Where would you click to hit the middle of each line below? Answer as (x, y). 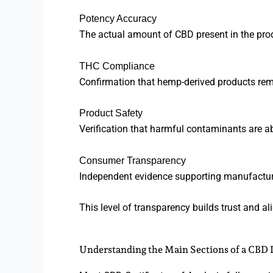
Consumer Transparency (133, 160)
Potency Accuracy (118, 19)
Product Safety (111, 113)
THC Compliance (117, 66)
